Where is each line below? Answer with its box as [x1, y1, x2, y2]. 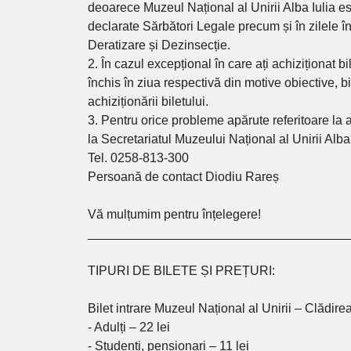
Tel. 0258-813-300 [88, 151, 190, 165]
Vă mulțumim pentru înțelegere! [88, 208, 262, 222]
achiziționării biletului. [88, 95, 209, 109]
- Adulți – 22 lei [88, 320, 171, 335]
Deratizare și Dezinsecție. [88, 38, 231, 52]
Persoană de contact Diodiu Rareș [88, 170, 280, 184]
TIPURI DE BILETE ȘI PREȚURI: [88, 264, 276, 278]
